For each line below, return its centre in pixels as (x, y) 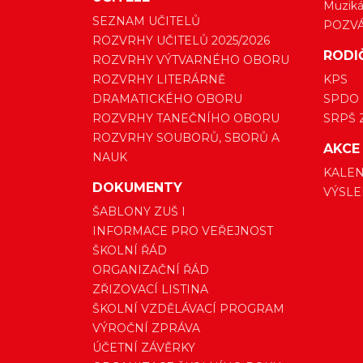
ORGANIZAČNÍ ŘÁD (151, 270)
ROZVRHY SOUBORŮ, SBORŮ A (186, 138)
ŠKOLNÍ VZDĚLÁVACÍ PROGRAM (188, 309)
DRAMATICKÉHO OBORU (167, 99)
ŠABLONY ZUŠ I (139, 212)
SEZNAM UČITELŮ (146, 21)
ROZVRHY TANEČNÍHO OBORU (186, 119)
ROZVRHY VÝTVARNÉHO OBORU (191, 60)
